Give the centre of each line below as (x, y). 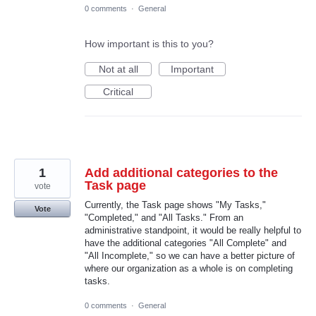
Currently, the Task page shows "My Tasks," (175, 205)
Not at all (118, 69)
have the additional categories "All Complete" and (186, 243)
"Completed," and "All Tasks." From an (164, 218)
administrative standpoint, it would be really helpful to (193, 231)
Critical (118, 92)
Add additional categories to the (181, 173)
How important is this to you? (149, 44)
